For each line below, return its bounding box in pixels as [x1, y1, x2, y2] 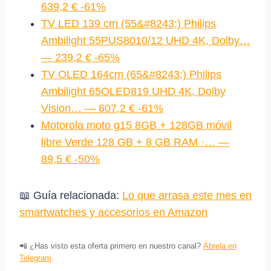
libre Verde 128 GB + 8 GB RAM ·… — [41, 135, 229, 148]
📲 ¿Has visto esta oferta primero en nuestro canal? [19, 241, 203, 250]
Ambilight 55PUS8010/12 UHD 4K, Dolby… [41, 34, 250, 47]
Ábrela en [203, 241, 237, 250]
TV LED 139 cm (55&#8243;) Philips [41, 17, 216, 30]
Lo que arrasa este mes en [122, 189, 252, 201]
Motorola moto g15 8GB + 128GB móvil [41, 119, 232, 131]
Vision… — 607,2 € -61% [41, 102, 163, 114]
